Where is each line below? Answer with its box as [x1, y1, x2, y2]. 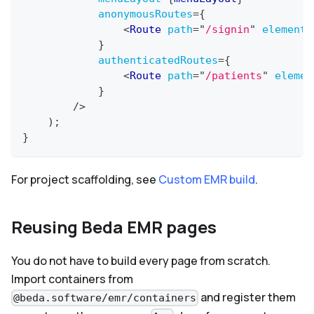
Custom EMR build [158, 171, 255, 187]
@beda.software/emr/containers [13, 292, 197, 305]
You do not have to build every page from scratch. [11, 252, 271, 268]
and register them [198, 289, 296, 305]
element [262, 22, 306, 36]
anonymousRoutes [98, 7, 193, 20]
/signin [205, 22, 250, 36]
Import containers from [11, 271, 133, 287]
